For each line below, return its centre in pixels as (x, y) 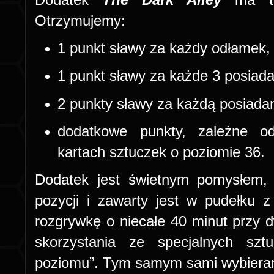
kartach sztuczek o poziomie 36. (161, 152)
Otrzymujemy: (80, 20)
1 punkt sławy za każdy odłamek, (164, 48)
